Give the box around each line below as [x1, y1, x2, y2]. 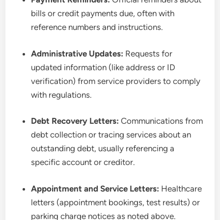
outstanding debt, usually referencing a [31, 143, 175, 153]
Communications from [119, 116, 203, 126]
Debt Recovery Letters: [31, 116, 119, 126]
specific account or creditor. [31, 157, 136, 167]
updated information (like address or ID [31, 62, 176, 72]
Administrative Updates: [31, 48, 124, 58]
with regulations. [31, 89, 92, 100]
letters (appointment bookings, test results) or [31, 197, 200, 207]
